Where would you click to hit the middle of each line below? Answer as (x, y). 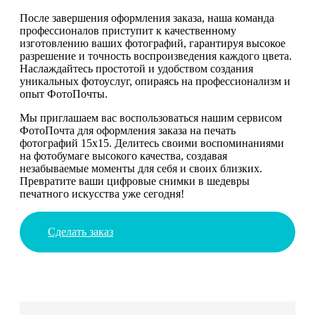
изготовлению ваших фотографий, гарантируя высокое (153, 43)
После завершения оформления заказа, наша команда (147, 18)
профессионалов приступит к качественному (128, 30)
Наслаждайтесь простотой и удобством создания (136, 68)
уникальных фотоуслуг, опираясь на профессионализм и (155, 81)
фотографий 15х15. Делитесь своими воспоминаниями (152, 143)
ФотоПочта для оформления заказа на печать (128, 130)
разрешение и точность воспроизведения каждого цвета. (156, 56)
